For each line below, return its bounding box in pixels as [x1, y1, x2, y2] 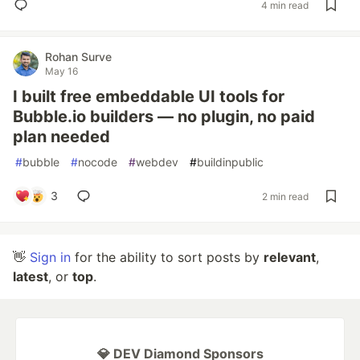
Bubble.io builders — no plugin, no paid [13, 107, 315, 126]
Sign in [30, 249, 71, 265]
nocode [78, 155, 117, 169]
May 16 [45, 65, 78, 77]
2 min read [262, 190, 309, 202]
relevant [264, 249, 316, 265]
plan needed [13, 127, 110, 146]
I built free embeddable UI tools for [13, 87, 284, 106]
